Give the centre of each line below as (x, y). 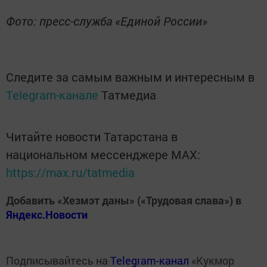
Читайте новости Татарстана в (92, 137)
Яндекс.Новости (47, 215)
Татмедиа (129, 95)
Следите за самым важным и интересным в (130, 77)
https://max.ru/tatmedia (70, 173)
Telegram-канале (52, 95)
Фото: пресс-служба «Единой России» (107, 21)
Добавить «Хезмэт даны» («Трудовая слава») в (124, 201)
